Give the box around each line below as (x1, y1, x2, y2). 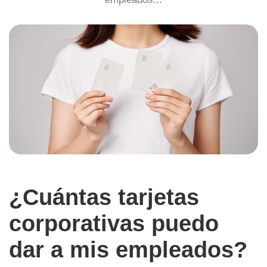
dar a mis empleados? (9, 237, 247, 262)
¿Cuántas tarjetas (9, 184, 199, 210)
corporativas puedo (9, 210, 219, 236)
